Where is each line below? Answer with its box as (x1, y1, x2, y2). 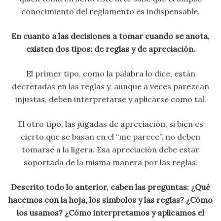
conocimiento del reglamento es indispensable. (21, 6, 200, 16)
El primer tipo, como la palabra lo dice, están (26, 68, 195, 78)
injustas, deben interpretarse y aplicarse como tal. (15, 94, 206, 104)
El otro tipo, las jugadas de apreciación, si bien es (18, 118, 203, 129)
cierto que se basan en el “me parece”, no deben (21, 131, 200, 142)
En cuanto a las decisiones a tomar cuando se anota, (11, 31, 210, 41)
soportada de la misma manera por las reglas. (23, 157, 198, 167)
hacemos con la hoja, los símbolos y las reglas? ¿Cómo (8, 194, 213, 205)
